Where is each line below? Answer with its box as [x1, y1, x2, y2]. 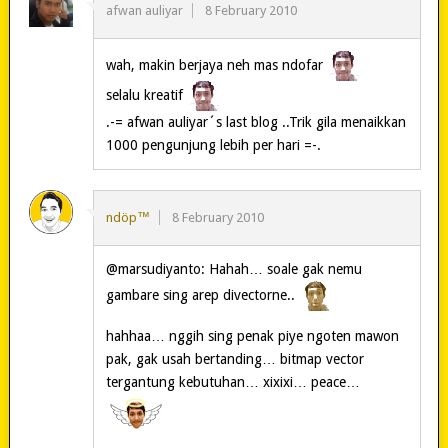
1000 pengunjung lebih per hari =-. [105, 136, 321, 153]
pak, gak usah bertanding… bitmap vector [105, 350, 364, 367]
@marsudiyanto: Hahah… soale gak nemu [105, 260, 362, 277]
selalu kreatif [105, 86, 187, 103]
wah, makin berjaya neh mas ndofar [105, 56, 327, 73]
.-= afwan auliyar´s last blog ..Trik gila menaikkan [105, 113, 406, 130]
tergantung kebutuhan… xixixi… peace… [105, 373, 360, 390]
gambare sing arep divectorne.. [105, 286, 299, 303]
